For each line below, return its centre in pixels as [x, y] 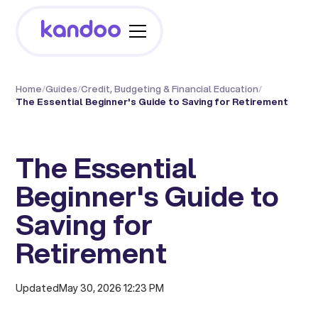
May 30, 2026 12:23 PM [112, 288]
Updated [38, 288]
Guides [62, 89]
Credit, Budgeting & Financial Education [170, 89]
